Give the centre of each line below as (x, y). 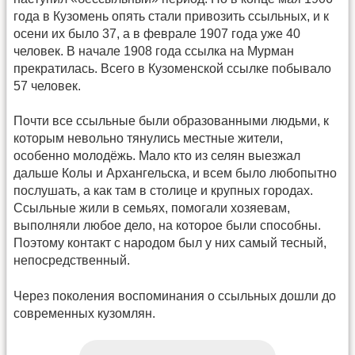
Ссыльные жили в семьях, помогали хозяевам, (152, 208)
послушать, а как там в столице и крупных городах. (163, 191)
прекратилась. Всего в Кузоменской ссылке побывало (172, 68)
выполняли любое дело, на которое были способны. (167, 226)
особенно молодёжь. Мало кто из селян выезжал (157, 156)
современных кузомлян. (84, 313)
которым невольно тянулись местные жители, (148, 139)
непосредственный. (72, 261)
